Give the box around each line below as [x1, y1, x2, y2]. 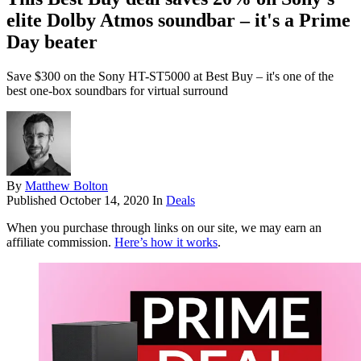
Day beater [6, 31, 98, 53]
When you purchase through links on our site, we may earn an [6, 221, 322, 235]
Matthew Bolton [25, 179, 108, 193]
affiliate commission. [6, 235, 114, 250]
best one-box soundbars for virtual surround [6, 84, 228, 98]
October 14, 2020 [60, 193, 149, 208]
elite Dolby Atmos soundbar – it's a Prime [6, 10, 351, 31]
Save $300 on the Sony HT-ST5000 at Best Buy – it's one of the [6, 69, 334, 84]
